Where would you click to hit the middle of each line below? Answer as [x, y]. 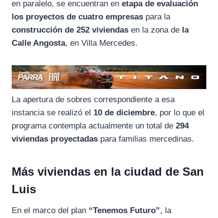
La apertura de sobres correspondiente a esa [93, 100]
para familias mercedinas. [146, 139]
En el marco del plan [50, 211]
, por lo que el [180, 113]
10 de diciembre [124, 113]
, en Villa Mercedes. [101, 43]
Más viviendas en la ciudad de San [108, 172]
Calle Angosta [38, 43]
